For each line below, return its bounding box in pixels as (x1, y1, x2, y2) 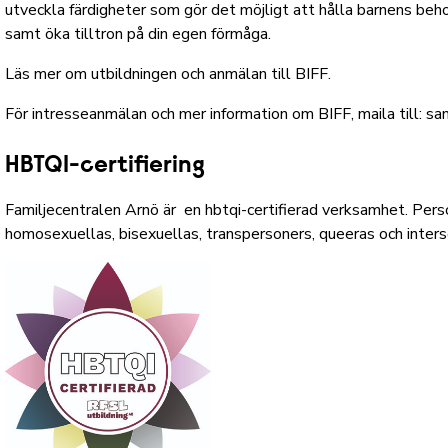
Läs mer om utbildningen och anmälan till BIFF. (5, 63, 332, 86)
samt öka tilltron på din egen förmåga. (5, 23, 272, 46)
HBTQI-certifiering (5, 154, 206, 179)
